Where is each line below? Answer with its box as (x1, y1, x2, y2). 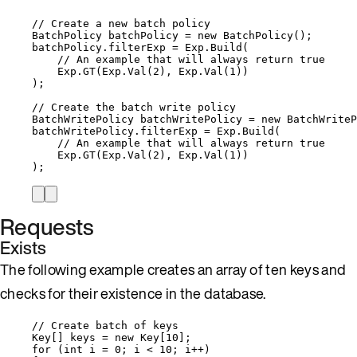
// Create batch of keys (32, 319, 178, 331)
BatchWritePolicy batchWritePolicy (32, 112, 249, 125)
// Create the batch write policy (32, 100, 236, 113)
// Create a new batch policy (32, 17, 210, 29)
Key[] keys (32, 331, 102, 343)
